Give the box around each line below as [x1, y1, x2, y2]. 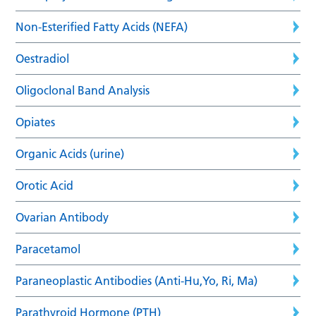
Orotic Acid [16, 178, 74, 193]
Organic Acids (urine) [16, 146, 125, 161]
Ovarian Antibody [16, 209, 109, 224]
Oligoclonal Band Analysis [16, 83, 150, 97]
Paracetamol [16, 241, 81, 256]
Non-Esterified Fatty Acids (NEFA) [16, 19, 188, 34]
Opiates [16, 114, 56, 129]
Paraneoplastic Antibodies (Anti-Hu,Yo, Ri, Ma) [16, 273, 258, 288]
